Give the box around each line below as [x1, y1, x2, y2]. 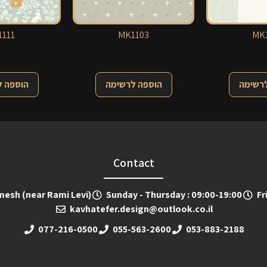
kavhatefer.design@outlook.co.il [69, 203, 213, 216]
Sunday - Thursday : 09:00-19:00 [106, 188, 242, 201]
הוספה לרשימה [105, 78, 162, 91]
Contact [113, 155, 154, 171]
